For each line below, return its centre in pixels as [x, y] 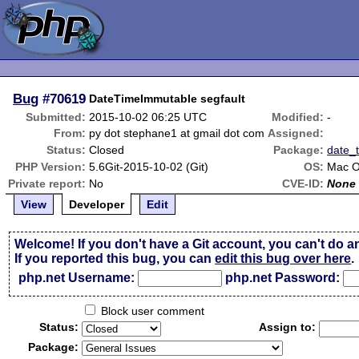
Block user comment [151, 311]
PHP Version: [51, 167]
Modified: [298, 117]
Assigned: [296, 133]
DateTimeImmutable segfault [167, 99]
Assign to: [288, 327]
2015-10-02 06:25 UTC [148, 117]
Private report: [47, 184]
